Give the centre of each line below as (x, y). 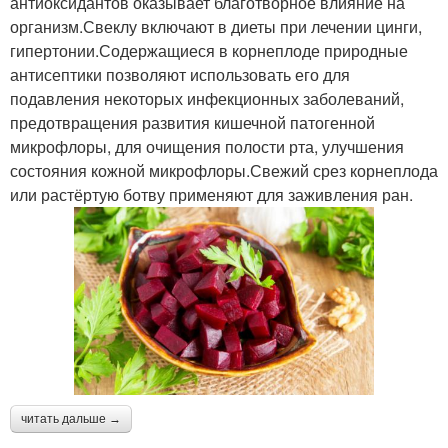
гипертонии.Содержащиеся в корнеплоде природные (209, 50)
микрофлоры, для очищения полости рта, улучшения (207, 146)
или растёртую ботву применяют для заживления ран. (211, 194)
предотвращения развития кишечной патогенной (192, 122)
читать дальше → (71, 418)
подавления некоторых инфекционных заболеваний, (207, 98)
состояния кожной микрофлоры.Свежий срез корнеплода (224, 170)
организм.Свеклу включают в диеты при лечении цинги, (216, 26)
